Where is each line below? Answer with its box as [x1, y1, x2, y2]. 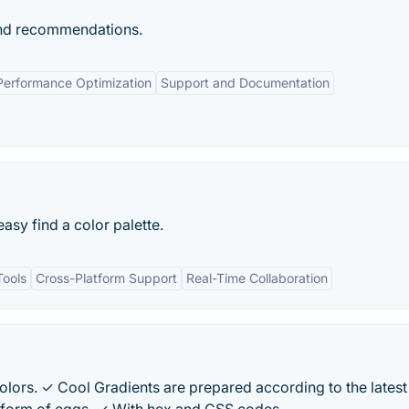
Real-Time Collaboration [186, 270, 328, 286]
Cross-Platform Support [36, 270, 177, 286]
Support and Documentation [161, 75, 330, 90]
